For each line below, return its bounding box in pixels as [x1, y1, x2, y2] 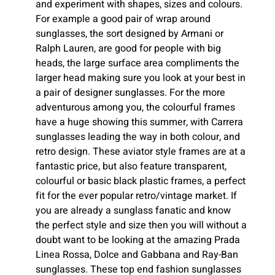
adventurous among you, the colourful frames [36, 99, 235, 115]
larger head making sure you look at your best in [36, 70, 246, 85]
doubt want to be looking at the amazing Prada [36, 232, 240, 247]
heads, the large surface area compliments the [36, 55, 239, 71]
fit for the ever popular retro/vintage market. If [36, 188, 237, 203]
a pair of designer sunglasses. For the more [36, 85, 225, 100]
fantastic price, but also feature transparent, [36, 158, 227, 174]
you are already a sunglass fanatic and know [36, 203, 231, 218]
